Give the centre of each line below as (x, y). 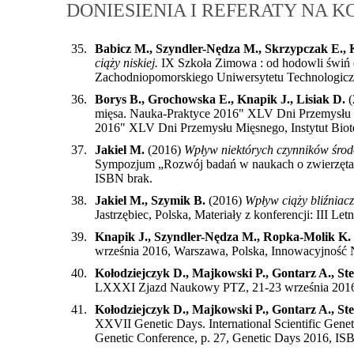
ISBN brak (122, 178)
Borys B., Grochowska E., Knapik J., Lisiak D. (220, 99)
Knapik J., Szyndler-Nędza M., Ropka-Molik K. (223, 236)
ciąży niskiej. (126, 62)
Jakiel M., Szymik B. (150, 200)
